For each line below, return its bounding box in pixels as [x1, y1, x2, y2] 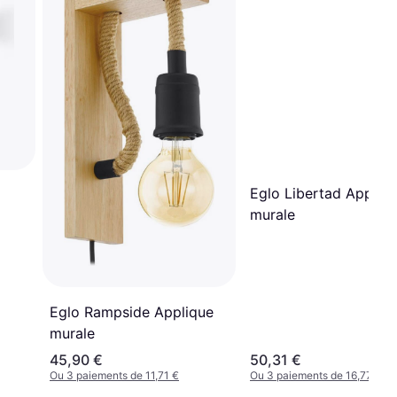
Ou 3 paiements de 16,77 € [250, 368, 382, 382]
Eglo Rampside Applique [50, 302, 214, 321]
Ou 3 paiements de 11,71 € [50, 368, 179, 382]
